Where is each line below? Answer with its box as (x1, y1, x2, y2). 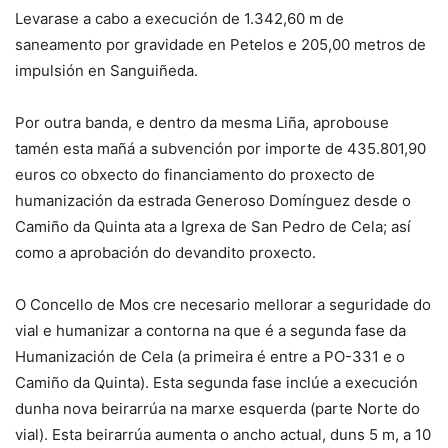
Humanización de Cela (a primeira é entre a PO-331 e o (15, 347, 405, 367)
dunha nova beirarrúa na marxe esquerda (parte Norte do (15, 399, 420, 419)
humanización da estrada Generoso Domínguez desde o (15, 191, 411, 211)
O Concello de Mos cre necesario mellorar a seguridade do (15, 295, 431, 315)
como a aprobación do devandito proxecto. (15, 243, 316, 263)
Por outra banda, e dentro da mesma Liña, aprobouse (15, 113, 389, 133)
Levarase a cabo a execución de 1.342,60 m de (15, 9, 344, 29)
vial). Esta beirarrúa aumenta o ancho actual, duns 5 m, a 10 (15, 425, 431, 445)
